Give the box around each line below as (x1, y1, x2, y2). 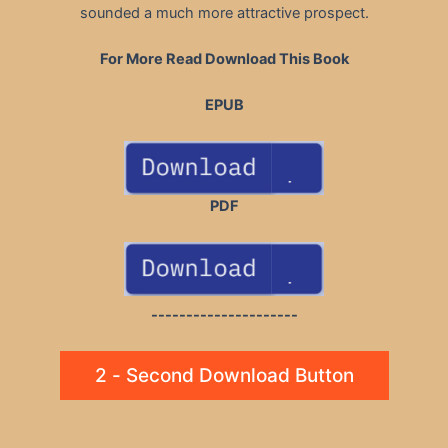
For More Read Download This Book (99, 49, 349, 68)
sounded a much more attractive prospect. (79, 3, 369, 22)
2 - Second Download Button (94, 363, 354, 387)
